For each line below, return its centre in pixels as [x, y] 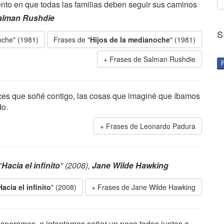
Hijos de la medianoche [130, 39]
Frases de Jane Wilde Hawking [146, 187]
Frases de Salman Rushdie [152, 59]
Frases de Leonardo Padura [151, 126]
